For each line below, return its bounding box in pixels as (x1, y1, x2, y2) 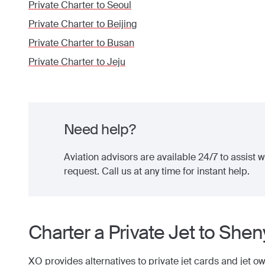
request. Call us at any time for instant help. (64, 165, 250, 177)
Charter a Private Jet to (28, 220, 219, 245)
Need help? (64, 120, 135, 138)
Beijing (107, 18, 137, 30)
